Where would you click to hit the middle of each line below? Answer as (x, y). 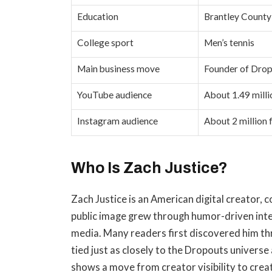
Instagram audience (118, 121)
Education (98, 17)
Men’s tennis (229, 43)
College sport (106, 43)
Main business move (119, 69)
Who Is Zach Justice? (150, 168)
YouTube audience (115, 95)
